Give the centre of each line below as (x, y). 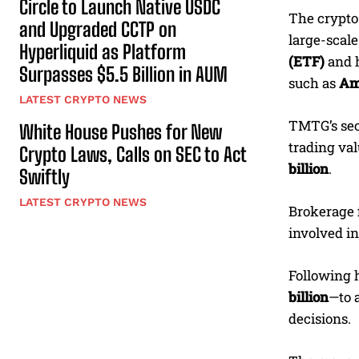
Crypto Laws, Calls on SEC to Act (133, 155)
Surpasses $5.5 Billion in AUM (123, 75)
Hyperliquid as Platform (103, 52)
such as (314, 83)
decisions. (320, 319)
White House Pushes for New (121, 132)
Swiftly (44, 177)
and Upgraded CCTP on (98, 30)
